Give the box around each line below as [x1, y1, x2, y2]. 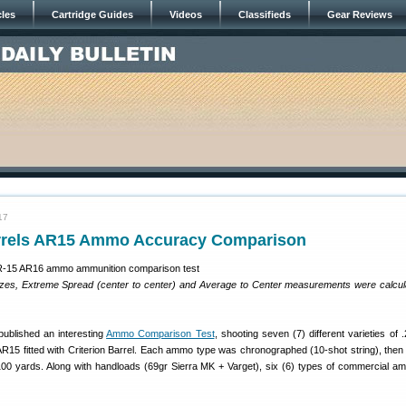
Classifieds [238, 9, 291, 20]
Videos [169, 9, 202, 20]
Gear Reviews [327, 9, 392, 20]
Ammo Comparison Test [106, 328, 215, 339]
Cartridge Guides [52, 9, 133, 20]
